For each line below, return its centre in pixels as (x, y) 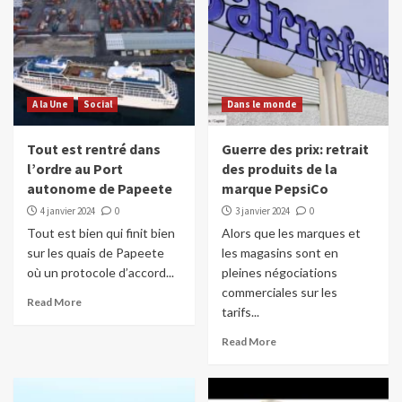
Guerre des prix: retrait (295, 149)
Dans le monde (262, 105)
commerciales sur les (279, 293)
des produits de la (279, 169)
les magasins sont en (280, 253)
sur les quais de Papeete (96, 253)
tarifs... (240, 312)
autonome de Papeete (100, 189)
